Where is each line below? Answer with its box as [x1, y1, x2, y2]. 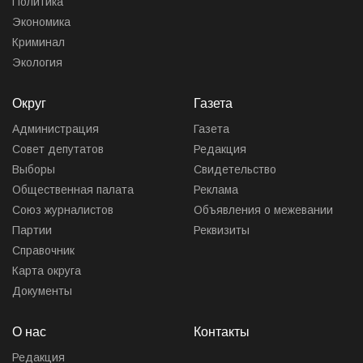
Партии [12, 223, 52, 237]
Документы [12, 284, 72, 297]
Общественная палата [12, 182, 134, 196]
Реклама [194, 182, 238, 196]
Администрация [12, 122, 99, 135]
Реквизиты [194, 223, 250, 237]
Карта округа [12, 263, 81, 277]
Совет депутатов [12, 142, 104, 156]
